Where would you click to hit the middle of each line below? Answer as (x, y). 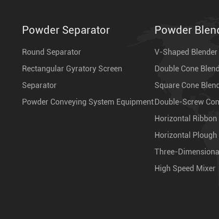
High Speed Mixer (185, 168)
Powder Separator (66, 30)
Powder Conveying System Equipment (88, 102)
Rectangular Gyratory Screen (72, 68)
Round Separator (52, 52)
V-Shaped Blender (186, 52)
